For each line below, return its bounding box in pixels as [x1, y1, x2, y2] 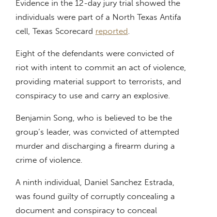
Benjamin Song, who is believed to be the [15, 113, 172, 123]
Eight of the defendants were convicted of [15, 48, 174, 59]
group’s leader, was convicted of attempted [15, 127, 179, 137]
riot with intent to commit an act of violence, [15, 62, 186, 73]
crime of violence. [15, 155, 82, 165]
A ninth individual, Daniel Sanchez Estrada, [15, 177, 174, 187]
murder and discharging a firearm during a [15, 141, 175, 151]
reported [95, 26, 128, 36]
